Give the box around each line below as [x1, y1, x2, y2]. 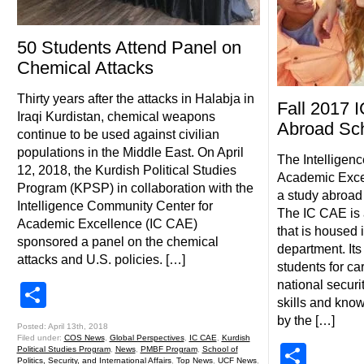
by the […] [276, 314, 335, 327]
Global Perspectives [109, 333, 184, 342]
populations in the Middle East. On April [16, 145, 244, 159]
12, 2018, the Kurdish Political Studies [16, 163, 236, 177]
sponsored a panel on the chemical [16, 235, 219, 249]
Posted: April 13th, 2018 [16, 322, 108, 331]
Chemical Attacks [16, 58, 154, 78]
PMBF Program [140, 344, 197, 353]
